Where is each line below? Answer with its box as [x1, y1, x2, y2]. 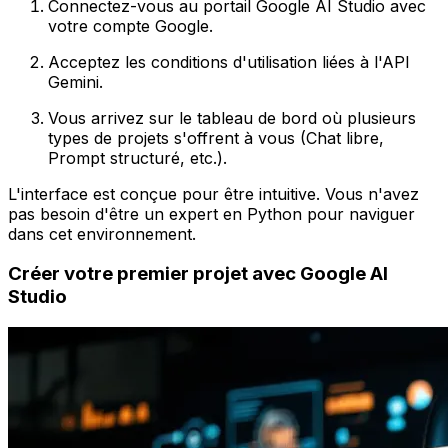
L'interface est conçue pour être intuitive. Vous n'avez [8, 183, 419, 204]
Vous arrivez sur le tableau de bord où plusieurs [48, 107, 416, 128]
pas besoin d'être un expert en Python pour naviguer [8, 203, 415, 224]
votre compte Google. [48, 15, 213, 36]
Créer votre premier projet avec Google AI [8, 262, 388, 286]
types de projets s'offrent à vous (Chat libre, [48, 127, 384, 148]
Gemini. [48, 71, 103, 92]
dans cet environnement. [8, 223, 196, 244]
